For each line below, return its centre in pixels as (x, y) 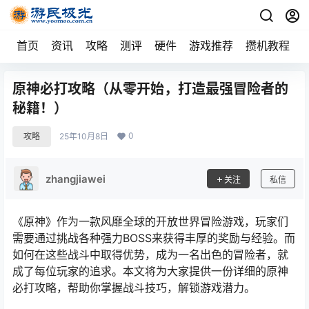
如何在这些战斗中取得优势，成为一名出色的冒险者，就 (150, 255)
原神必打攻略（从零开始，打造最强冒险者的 (150, 89)
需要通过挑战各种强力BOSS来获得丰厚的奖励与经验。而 (154, 238)
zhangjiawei (76, 179)
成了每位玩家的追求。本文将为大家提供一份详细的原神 (150, 271)
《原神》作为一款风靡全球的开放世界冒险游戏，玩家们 (150, 221)
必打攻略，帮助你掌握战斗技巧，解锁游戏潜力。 (134, 288)
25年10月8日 (84, 136)
